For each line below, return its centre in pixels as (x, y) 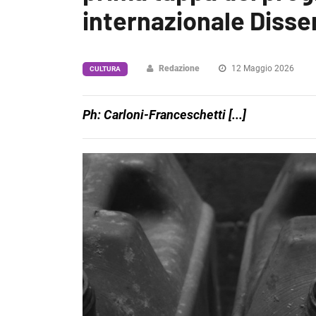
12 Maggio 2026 (262, 68)
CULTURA (105, 69)
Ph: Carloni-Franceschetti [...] (164, 115)
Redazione (179, 68)
